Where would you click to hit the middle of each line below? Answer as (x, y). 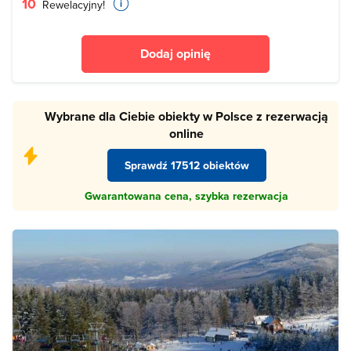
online (186, 134)
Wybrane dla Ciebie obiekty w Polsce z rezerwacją (186, 116)
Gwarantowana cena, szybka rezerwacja (186, 196)
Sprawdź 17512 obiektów (186, 165)
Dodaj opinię (175, 54)
